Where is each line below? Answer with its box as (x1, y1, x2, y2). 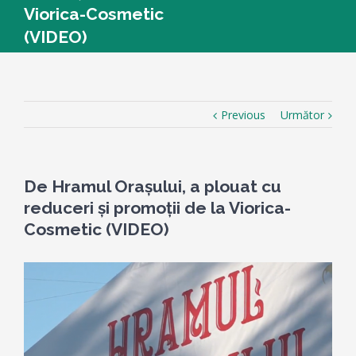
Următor (281, 107, 324, 122)
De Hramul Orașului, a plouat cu (24, 176, 281, 196)
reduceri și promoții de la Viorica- (24, 198, 291, 218)
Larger (23, 287, 56, 302)
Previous (221, 107, 265, 122)
